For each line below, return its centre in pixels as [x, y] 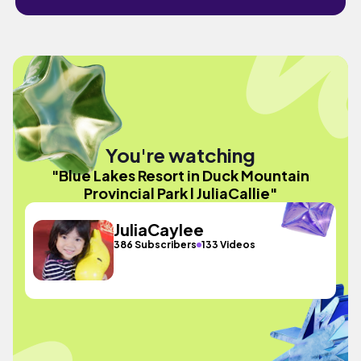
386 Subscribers [156, 245]
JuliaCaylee [159, 229]
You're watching [180, 154]
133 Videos [229, 245]
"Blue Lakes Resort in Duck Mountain [180, 175]
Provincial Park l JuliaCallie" [180, 193]
